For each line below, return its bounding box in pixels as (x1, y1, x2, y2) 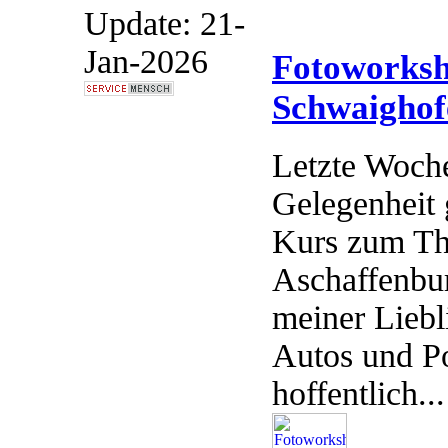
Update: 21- (84, 5, 245, 42)
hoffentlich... (272, 375, 445, 413)
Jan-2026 (84, 43, 208, 80)
